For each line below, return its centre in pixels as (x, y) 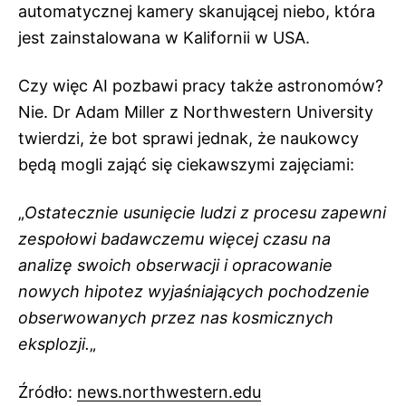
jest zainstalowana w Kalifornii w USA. (164, 38)
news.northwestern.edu (169, 392)
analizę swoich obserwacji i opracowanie (175, 265)
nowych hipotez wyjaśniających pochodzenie (194, 291)
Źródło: (48, 392)
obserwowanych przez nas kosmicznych (176, 318)
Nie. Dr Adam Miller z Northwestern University (196, 112)
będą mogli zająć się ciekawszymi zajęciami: (186, 164)
